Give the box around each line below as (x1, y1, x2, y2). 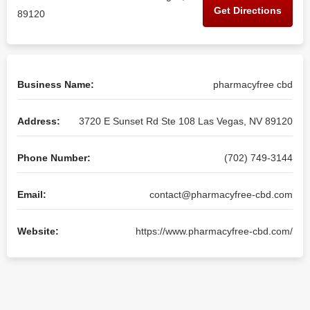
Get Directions (214, 4, 282, 16)
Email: (17, 189, 46, 200)
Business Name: (17, 79, 94, 90)
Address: (17, 116, 60, 127)
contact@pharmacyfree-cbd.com (149, 189, 293, 200)
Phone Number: (17, 152, 91, 163)
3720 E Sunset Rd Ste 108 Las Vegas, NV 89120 (79, 116, 293, 127)
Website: (17, 226, 59, 237)
